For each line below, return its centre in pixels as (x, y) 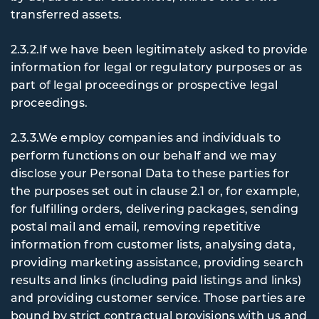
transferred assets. (67, 14)
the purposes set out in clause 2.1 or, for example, (156, 190)
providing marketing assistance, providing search (157, 262)
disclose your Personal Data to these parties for (150, 173)
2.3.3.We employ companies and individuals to (146, 137)
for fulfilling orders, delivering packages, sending (155, 208)
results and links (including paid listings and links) (156, 279)
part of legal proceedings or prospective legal (145, 84)
